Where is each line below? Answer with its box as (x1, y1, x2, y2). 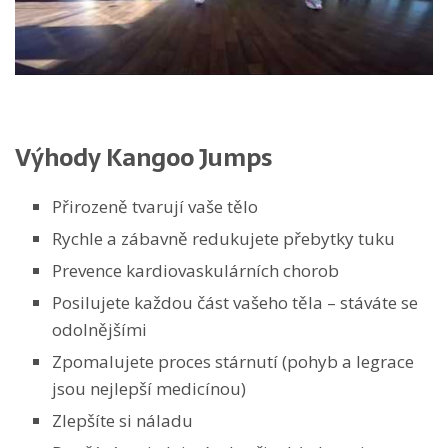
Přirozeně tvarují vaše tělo (52, 194, 258, 218)
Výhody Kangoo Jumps (15, 137, 272, 177)
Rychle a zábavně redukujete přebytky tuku (52, 226, 395, 250)
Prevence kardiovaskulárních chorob (52, 258, 339, 282)
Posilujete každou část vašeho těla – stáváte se (52, 290, 418, 314)
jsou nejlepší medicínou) (52, 376, 246, 400)
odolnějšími (52, 317, 147, 341)
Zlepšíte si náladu (52, 408, 193, 432)
